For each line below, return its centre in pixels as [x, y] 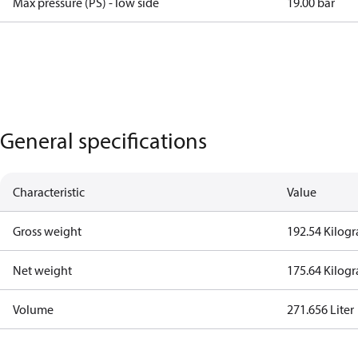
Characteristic [49, 192]
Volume [33, 309]
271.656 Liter [321, 309]
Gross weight [47, 231]
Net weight [42, 270]
